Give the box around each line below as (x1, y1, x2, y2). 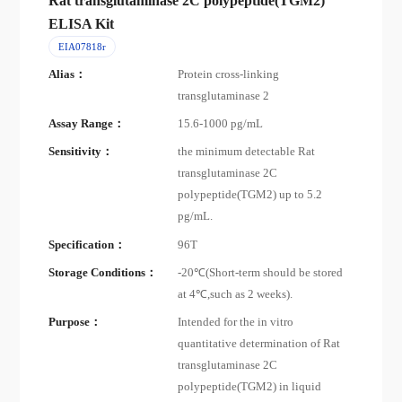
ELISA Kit (48, 15, 115, 31)
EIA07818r (57, 40, 106, 52)
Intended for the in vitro (178, 315, 294, 328)
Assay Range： (48, 118, 126, 131)
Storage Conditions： (48, 266, 158, 279)
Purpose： (48, 315, 102, 328)
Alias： (48, 67, 87, 81)
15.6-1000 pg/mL (178, 118, 264, 131)
